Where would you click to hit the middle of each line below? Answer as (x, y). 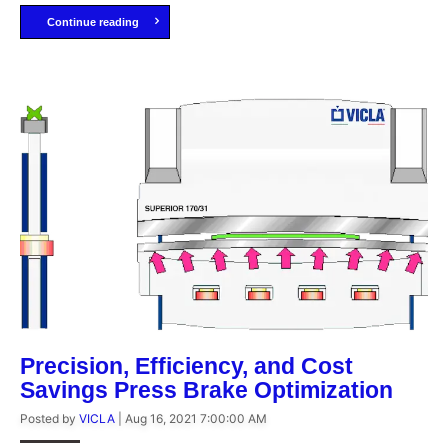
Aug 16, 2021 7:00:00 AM (196, 419)
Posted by (49, 419)
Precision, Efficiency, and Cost (186, 366)
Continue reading (92, 22)
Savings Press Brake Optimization (206, 390)
